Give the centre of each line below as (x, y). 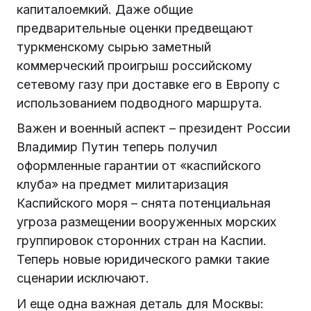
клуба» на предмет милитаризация (123, 185)
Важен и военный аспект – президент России (153, 128)
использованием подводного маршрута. (143, 103)
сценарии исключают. (83, 278)
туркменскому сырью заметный (114, 47)
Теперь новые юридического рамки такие (143, 260)
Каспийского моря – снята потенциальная (144, 203)
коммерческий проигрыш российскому (134, 65)
